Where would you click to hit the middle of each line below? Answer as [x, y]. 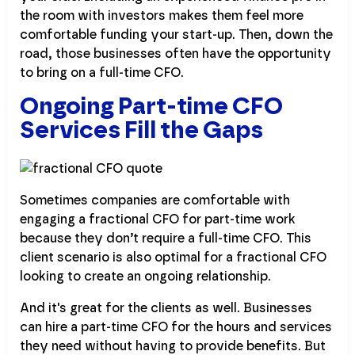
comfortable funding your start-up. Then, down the [176, 35]
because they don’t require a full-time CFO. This [166, 239]
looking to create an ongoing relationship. [145, 277]
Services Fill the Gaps [141, 131]
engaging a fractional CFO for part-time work [158, 220]
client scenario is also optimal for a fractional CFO [173, 258]
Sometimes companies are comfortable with [155, 201]
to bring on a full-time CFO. [102, 73]
